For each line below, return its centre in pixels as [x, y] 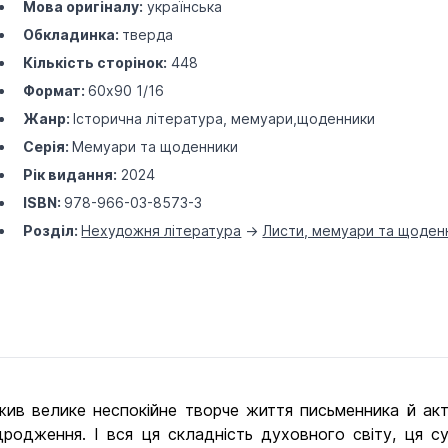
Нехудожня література [161, 230]
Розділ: [52, 230]
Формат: [56, 90]
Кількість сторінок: [95, 62]
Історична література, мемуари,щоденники [224, 118]
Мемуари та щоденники [155, 146]
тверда [148, 34]
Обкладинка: [73, 34]
